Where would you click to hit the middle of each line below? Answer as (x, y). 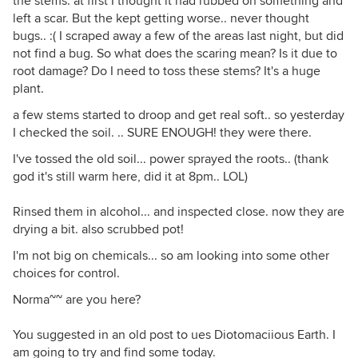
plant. (28, 89)
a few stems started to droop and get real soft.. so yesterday (179, 115)
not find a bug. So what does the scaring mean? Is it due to (175, 54)
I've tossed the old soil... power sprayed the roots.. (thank (171, 159)
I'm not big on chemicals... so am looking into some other (171, 256)
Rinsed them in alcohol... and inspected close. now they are (179, 212)
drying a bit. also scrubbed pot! (98, 229)
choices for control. (66, 273)
